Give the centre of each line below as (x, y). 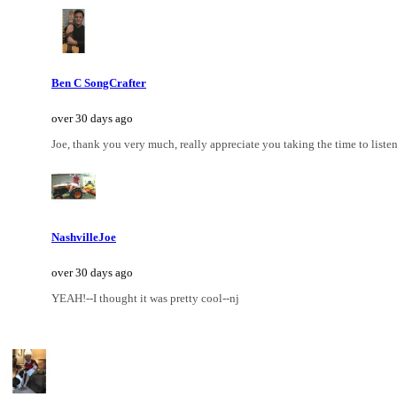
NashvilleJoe (84, 237)
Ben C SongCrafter (99, 82)
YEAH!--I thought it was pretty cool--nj (145, 299)
